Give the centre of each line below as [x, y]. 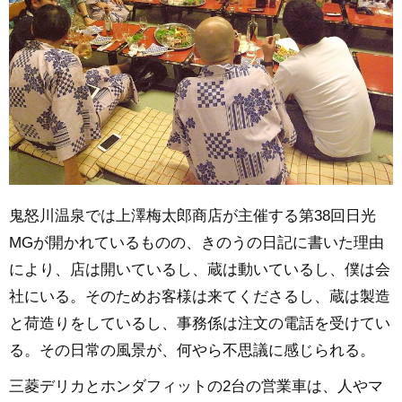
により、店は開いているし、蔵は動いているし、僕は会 [200, 269]
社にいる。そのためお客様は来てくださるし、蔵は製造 [200, 296]
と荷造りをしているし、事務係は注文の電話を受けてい [200, 323]
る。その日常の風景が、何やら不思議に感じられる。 [192, 350]
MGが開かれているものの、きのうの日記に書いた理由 [197, 242]
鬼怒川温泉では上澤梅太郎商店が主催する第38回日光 [192, 215]
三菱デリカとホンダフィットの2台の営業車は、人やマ [196, 386]
